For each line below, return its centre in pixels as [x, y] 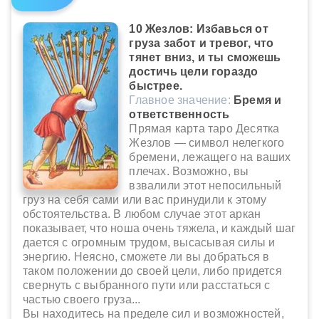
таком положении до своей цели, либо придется [152, 271]
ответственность [179, 115]
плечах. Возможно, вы [189, 172]
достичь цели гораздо [194, 72]
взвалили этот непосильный [205, 186]
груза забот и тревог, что [202, 43]
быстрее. [156, 86]
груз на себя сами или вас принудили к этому [145, 200]
